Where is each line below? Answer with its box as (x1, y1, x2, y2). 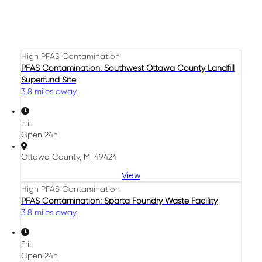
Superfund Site (21, 74, 76, 84)
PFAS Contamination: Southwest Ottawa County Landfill (21, 63, 235, 73)
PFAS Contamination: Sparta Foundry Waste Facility (21, 195, 218, 205)
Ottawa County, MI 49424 (21, 151, 117, 161)
